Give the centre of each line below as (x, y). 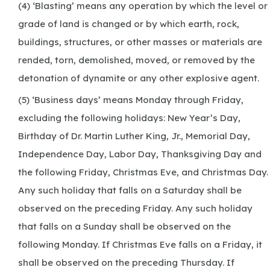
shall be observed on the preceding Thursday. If (126, 262)
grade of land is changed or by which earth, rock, (129, 24)
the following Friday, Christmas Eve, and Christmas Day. (143, 172)
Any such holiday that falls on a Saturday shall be (130, 190)
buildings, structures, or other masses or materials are (140, 42)
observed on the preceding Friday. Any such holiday (135, 208)
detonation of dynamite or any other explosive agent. (139, 78)
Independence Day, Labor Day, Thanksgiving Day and (140, 154)
